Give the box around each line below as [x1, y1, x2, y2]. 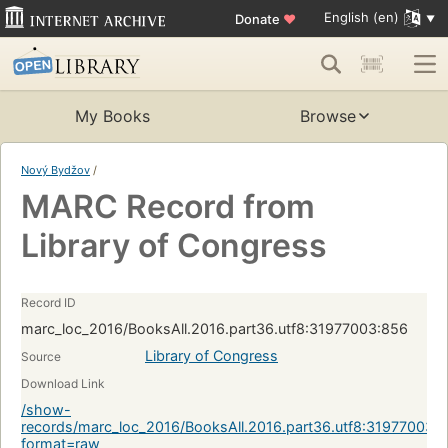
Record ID [21, 295, 76, 311]
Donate [234, 10, 283, 27]
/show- [21, 401, 71, 419]
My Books [74, 106, 150, 127]
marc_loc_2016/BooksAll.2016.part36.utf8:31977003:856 [21, 320, 408, 338]
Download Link [21, 376, 105, 392]
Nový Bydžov [21, 163, 90, 178]
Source [21, 349, 61, 365]
